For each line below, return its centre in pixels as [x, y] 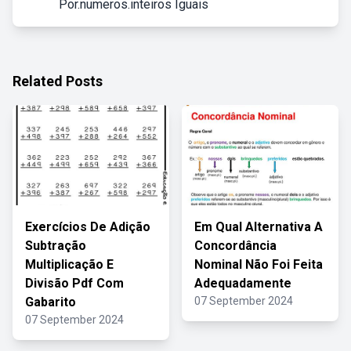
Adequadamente [243, 283]
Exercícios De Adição [88, 227]
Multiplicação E [69, 264]
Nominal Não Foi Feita [259, 264]
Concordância [235, 246]
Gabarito [51, 302]
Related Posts [58, 81]
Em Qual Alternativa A [259, 227]
